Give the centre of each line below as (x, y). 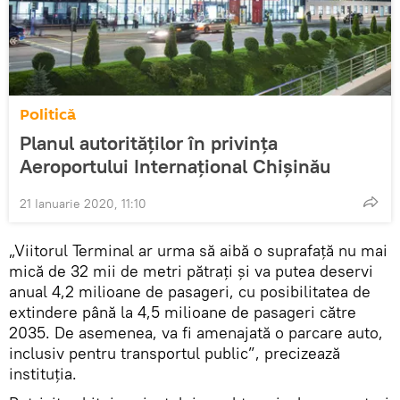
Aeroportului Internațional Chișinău (175, 166)
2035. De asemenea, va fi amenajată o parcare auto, (196, 332)
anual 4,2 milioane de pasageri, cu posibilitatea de (190, 291)
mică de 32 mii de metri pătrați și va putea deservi (191, 271)
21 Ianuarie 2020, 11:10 (83, 203)
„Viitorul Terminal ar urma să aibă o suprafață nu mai (198, 250)
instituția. (43, 373)
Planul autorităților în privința (149, 142)
